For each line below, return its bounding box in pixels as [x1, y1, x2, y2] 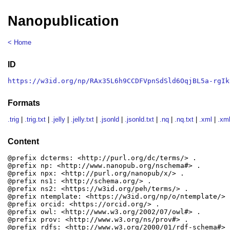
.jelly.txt [71, 116, 94, 124]
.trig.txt [25, 116, 46, 124]
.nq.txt [175, 116, 194, 124]
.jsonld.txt [125, 116, 155, 124]
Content [8, 137, 40, 146]
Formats [8, 98, 41, 107]
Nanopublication [8, 13, 120, 29]
